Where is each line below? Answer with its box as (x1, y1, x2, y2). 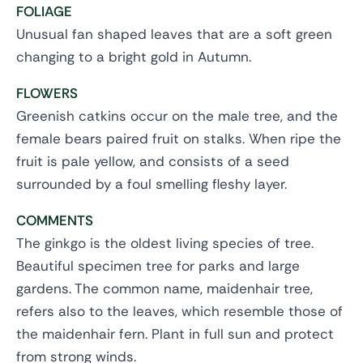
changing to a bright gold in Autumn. (16, 48, 251, 66)
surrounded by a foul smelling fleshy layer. (16, 175, 287, 194)
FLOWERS (16, 84, 78, 103)
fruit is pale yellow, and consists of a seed (16, 152, 289, 171)
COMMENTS (16, 211, 93, 230)
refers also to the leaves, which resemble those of (16, 302, 343, 321)
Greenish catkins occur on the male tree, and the (16, 107, 338, 126)
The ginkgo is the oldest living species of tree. (16, 234, 314, 253)
